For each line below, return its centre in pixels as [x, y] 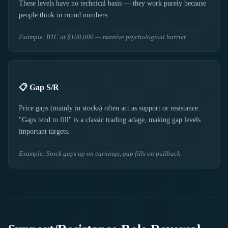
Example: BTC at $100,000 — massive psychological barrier [103, 37]
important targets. [44, 131]
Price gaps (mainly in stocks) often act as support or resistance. [109, 108]
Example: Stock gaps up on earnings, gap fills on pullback [99, 153]
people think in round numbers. [64, 15]
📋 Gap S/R [39, 88]
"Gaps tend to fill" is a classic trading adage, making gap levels [110, 120]
